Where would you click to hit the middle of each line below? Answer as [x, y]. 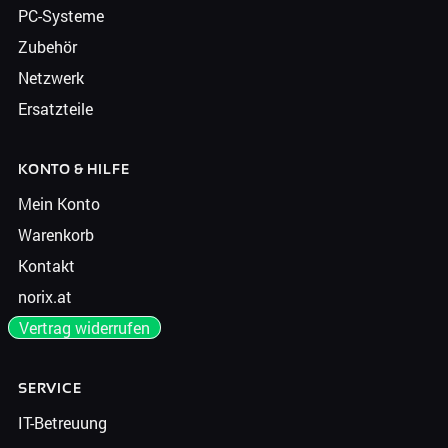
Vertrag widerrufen [84, 327]
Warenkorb [55, 234]
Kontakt [46, 265]
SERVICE [49, 388]
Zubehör [47, 46]
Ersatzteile [55, 108]
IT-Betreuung [62, 422]
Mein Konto [58, 203]
